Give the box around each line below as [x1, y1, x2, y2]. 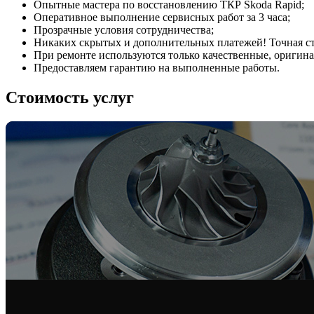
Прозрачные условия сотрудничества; [34, 23, 214, 36]
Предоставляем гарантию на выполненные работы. [34, 61, 280, 74]
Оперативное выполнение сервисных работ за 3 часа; [34, 11, 290, 23]
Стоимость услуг [6, 88, 134, 107]
